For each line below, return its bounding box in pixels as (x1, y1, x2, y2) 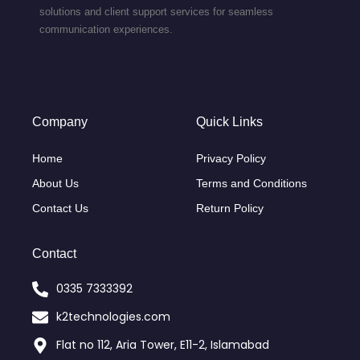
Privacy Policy (196, 152, 266, 166)
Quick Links (196, 114, 263, 129)
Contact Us (32, 202, 88, 215)
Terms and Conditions (196, 177, 307, 190)
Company (32, 114, 88, 129)
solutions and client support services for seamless (39, 6, 273, 18)
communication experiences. (39, 23, 173, 36)
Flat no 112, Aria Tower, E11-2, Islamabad (56, 337, 269, 354)
